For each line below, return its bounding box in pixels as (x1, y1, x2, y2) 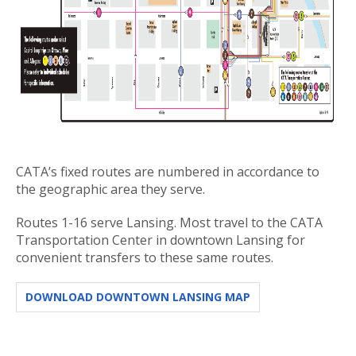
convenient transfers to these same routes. (16, 248, 273, 266)
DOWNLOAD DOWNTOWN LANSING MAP (25, 288, 250, 304)
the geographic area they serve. (16, 180, 205, 198)
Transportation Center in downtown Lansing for (16, 230, 305, 249)
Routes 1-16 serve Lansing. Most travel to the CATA (16, 213, 323, 231)
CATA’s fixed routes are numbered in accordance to (16, 162, 319, 180)
